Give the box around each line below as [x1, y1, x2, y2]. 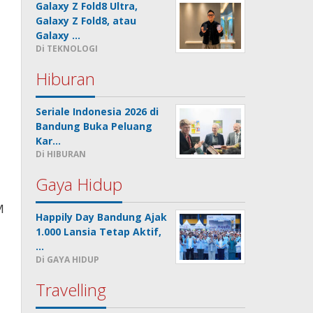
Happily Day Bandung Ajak [36, 210, 168, 224]
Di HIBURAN [36, 147, 87, 160]
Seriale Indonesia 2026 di [36, 104, 159, 118]
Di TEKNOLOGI [36, 42, 99, 54]
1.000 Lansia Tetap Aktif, [36, 224, 162, 238]
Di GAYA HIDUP [36, 253, 100, 265]
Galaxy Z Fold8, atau [36, 13, 137, 27]
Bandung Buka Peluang [36, 119, 153, 133]
